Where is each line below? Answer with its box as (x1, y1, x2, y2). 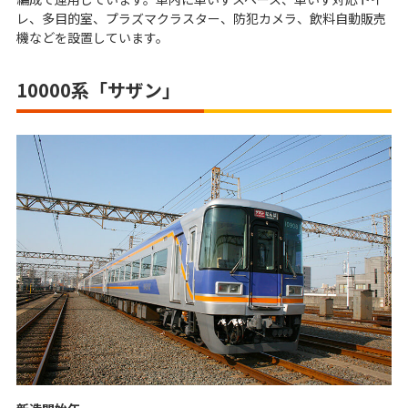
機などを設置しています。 (16, 28, 168, 47)
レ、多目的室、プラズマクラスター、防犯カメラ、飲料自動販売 (16, 9, 386, 28)
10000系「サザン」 (16, 76, 180, 104)
